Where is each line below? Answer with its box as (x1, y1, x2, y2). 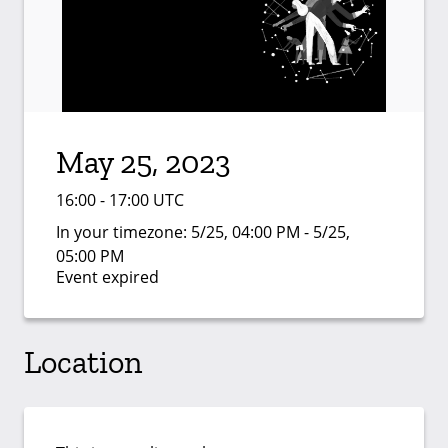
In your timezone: (56, 220, 191, 243)
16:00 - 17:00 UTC (56, 188, 184, 211)
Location (24, 343, 142, 382)
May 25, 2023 (56, 142, 231, 181)
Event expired (56, 265, 159, 288)
